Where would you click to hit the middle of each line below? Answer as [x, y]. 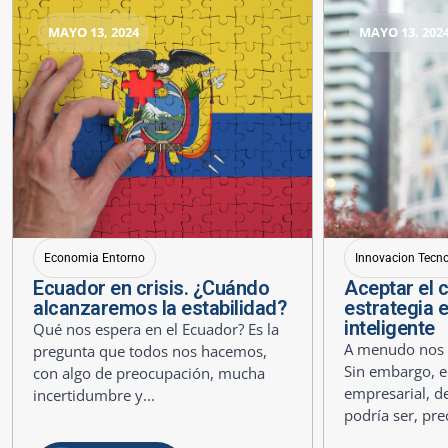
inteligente [389, 327]
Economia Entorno [94, 257]
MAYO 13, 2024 [93, 31]
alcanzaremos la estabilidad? [159, 307]
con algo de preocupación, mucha [149, 372]
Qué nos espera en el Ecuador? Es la [156, 328]
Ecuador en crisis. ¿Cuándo [151, 287]
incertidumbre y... [94, 394]
